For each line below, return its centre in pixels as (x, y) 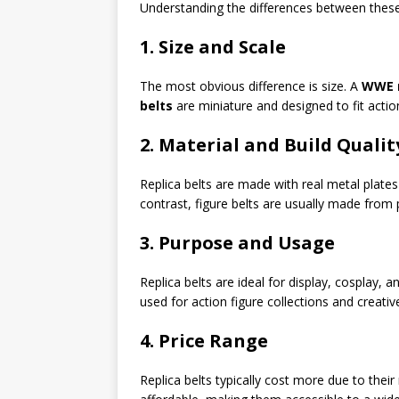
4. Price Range (204, 340)
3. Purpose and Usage (237, 242)
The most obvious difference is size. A (251, 85)
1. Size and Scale (213, 46)
